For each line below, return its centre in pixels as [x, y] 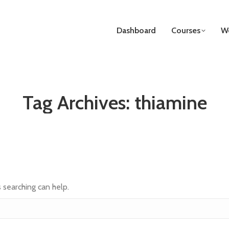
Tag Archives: [78, 102]
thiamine [170, 102]
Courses [186, 30]
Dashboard [136, 30]
